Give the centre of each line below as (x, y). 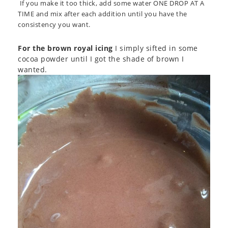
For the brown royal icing (65, 48)
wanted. (33, 70)
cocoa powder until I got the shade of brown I (101, 59)
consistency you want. (54, 25)
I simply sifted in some (155, 48)
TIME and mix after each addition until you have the (103, 14)
